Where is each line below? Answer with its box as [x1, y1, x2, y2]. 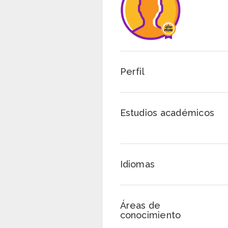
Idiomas [120, 159, 155, 170]
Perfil [120, 66, 145, 77]
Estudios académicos [120, 107, 215, 119]
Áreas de [120, 200, 161, 211]
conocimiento [120, 210, 181, 221]
